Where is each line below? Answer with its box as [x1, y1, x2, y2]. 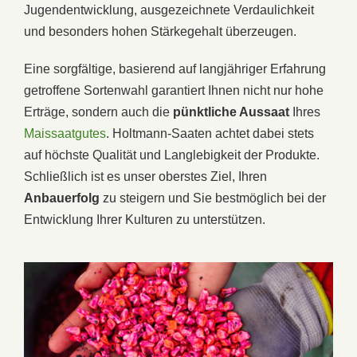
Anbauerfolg [24, 190, 100, 205]
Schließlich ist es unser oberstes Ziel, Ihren [24, 169, 267, 183]
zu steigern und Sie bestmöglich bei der [100, 190, 326, 205]
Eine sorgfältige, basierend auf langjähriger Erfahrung [24, 61, 326, 76]
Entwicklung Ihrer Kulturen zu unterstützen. [24, 212, 265, 226]
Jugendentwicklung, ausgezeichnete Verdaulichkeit [24, 2, 314, 17]
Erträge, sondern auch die [24, 104, 173, 119]
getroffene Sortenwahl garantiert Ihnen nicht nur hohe [24, 83, 324, 97]
